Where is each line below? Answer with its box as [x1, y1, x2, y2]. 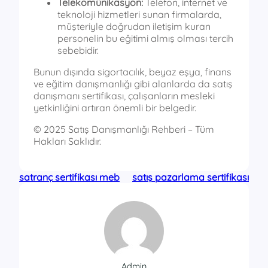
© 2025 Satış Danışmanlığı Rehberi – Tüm [33, 123, 214, 136]
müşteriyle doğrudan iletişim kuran [57, 20, 211, 33]
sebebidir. [57, 44, 99, 57]
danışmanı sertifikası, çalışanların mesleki [33, 90, 215, 102]
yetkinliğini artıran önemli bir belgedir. [33, 102, 196, 114]
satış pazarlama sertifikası [132, 171, 249, 184]
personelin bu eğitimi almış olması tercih [57, 32, 233, 45]
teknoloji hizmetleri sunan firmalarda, [57, 8, 221, 21]
